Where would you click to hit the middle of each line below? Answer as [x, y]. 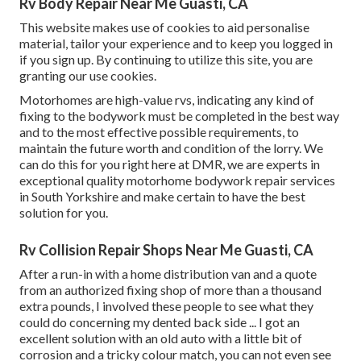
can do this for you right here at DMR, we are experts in [170, 164]
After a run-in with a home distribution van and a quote [168, 274]
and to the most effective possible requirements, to [159, 132]
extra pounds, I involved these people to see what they [166, 306]
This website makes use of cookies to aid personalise [164, 27]
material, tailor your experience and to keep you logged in [176, 44]
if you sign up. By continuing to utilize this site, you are [166, 60]
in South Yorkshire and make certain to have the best [162, 197]
